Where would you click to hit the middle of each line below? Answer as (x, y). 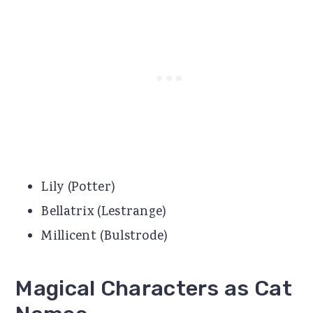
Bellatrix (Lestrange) (104, 212)
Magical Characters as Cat (154, 288)
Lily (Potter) (79, 188)
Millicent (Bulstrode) (105, 236)
